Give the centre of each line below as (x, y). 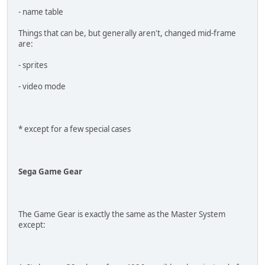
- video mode (42, 87)
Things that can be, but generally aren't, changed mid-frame (127, 33)
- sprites (33, 65)
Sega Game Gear (50, 172)
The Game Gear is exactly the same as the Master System (122, 214)
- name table (41, 12)
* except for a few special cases (75, 129)
